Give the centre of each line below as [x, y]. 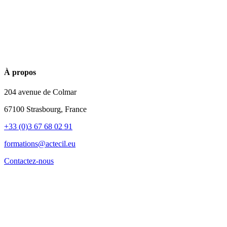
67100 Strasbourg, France [45, 109]
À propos [20, 72]
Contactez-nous [29, 161]
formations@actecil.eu [40, 144]
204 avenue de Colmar [40, 92]
